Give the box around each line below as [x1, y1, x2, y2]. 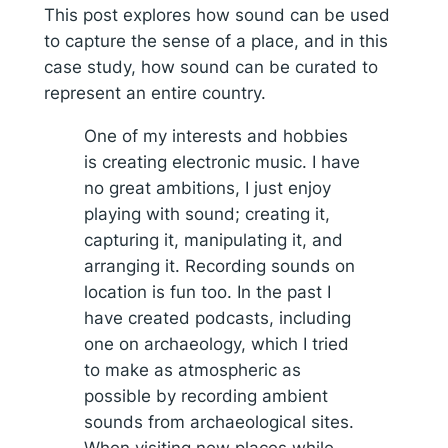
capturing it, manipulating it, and [83, 229, 343, 250]
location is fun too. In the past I [83, 281, 331, 302]
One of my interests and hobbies [83, 125, 348, 146]
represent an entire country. [43, 83, 266, 104]
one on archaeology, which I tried [83, 333, 349, 354]
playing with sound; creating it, [83, 203, 330, 224]
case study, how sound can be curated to [43, 57, 378, 78]
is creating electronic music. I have [83, 151, 360, 172]
